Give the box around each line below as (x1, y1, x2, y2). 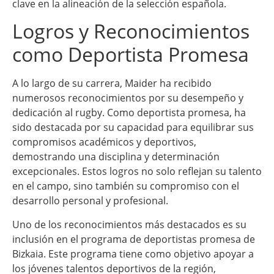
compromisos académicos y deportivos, (12, 135, 196, 149)
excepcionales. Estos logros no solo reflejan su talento (12, 165, 262, 179)
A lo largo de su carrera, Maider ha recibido (12, 76, 212, 91)
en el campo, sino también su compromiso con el (12, 179, 239, 193)
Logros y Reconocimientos (12, 18, 250, 45)
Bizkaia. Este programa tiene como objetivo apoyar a (12, 246, 254, 261)
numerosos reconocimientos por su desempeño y (12, 91, 243, 105)
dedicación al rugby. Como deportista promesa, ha (12, 106, 246, 120)
